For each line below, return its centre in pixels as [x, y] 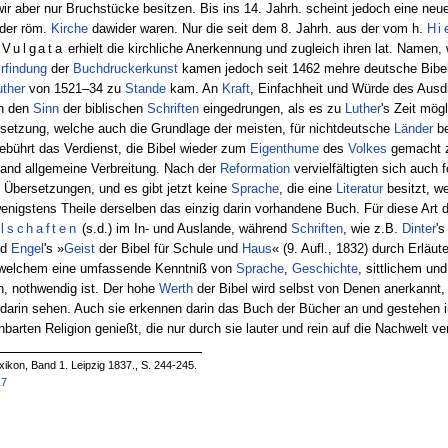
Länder [413, 128]
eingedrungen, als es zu [271, 108]
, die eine [307, 188]
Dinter [419, 228]
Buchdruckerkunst [125, 68]
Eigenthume [284, 148]
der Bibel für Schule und [168, 248]
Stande [145, 88]
